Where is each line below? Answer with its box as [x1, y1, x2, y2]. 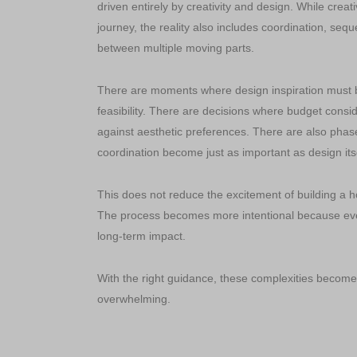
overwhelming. [97, 292, 171, 305]
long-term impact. [97, 229, 186, 242]
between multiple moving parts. [97, 41, 255, 54]
